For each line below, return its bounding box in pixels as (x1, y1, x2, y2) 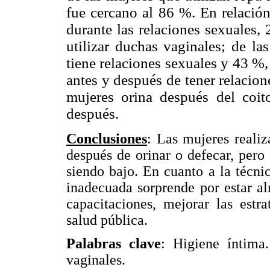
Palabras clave (66, 236, 161, 252)
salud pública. (66, 212, 148, 228)
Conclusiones (66, 130, 147, 146)
